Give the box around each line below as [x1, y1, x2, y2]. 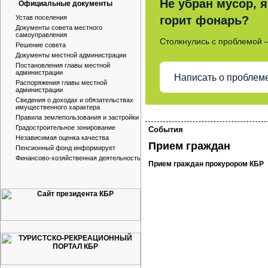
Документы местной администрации [16, 51, 126, 59]
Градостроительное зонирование [16, 124, 115, 131]
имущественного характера [16, 103, 100, 111]
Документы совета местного [16, 24, 102, 31]
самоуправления [16, 31, 67, 38]
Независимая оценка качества [16, 134, 109, 141]
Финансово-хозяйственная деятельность [16, 154, 141, 162]
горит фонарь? [160, 14, 249, 27]
